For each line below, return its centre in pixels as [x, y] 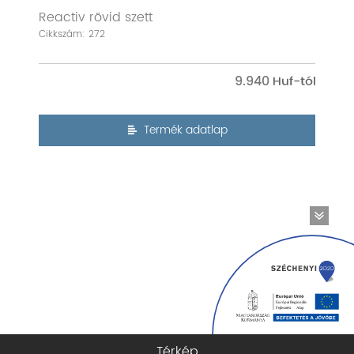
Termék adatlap [186, 130]
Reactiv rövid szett [96, 18]
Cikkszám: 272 [72, 35]
